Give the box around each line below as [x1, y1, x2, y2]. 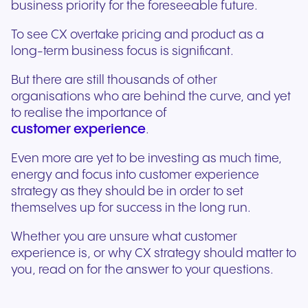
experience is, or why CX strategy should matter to [11, 247, 296, 261]
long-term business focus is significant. [11, 45, 234, 58]
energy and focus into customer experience [11, 168, 259, 182]
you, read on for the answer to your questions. [11, 263, 274, 277]
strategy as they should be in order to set [11, 185, 243, 199]
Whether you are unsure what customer [11, 230, 237, 244]
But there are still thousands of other [11, 74, 217, 87]
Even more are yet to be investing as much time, [11, 152, 282, 166]
